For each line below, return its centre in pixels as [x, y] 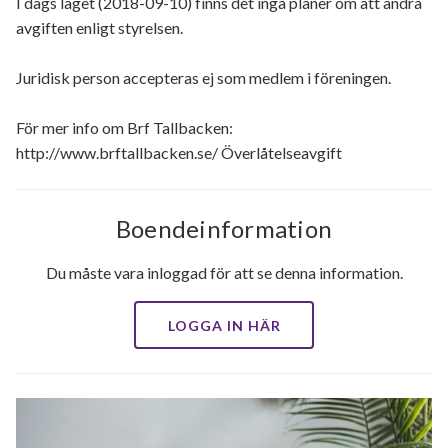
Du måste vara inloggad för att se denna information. [224, 272]
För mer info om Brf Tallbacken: [124, 127]
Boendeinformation [224, 228]
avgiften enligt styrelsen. [99, 27]
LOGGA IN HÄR [224, 325]
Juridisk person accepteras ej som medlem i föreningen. [203, 77]
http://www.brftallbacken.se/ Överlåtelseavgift [179, 152]
